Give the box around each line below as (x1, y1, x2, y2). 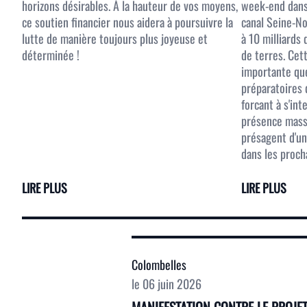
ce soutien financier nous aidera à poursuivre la (22, 13, 233, 31)
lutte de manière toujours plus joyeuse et (22, 29, 208, 47)
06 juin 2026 (143, 275, 201, 293)
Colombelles (132, 256, 186, 273)
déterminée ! (22, 46, 79, 64)
